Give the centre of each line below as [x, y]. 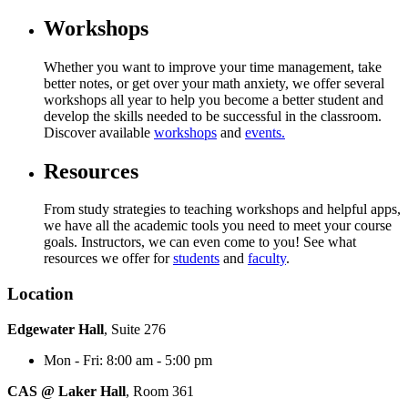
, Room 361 [160, 391]
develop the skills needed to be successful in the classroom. [213, 116]
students [196, 259]
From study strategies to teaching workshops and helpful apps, [222, 209]
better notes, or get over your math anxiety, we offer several [214, 83]
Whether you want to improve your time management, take [213, 66]
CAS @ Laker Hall [66, 391]
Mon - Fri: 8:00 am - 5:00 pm [128, 360]
